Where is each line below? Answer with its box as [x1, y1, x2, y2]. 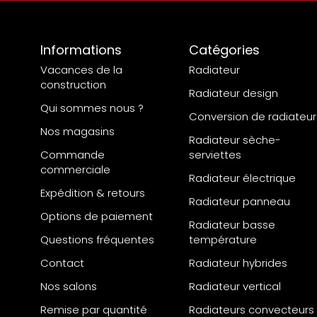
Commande [40, 147, 105, 163]
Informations [40, 41, 122, 59]
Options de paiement [40, 209, 153, 224]
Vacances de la [40, 62, 122, 78]
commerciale [40, 162, 110, 178]
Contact [40, 255, 84, 271]
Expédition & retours [40, 185, 145, 201]
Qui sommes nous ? [40, 100, 144, 116]
